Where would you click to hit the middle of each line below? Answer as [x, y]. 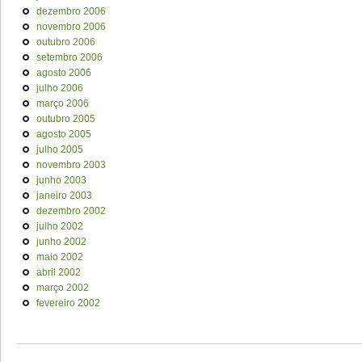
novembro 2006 [71, 27]
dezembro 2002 [71, 211]
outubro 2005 [66, 119]
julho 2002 [60, 226]
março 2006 [63, 103]
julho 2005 [60, 149]
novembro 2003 [71, 165]
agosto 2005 [64, 134]
